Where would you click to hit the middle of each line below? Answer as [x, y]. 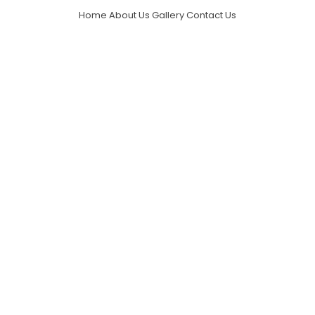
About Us [129, 15]
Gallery [168, 15]
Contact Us [211, 15]
